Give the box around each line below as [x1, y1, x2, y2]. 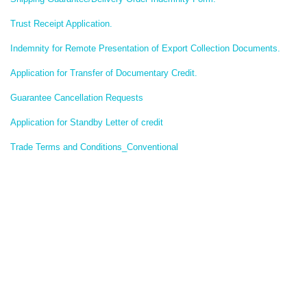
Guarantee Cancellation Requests [10, 93, 143, 103]
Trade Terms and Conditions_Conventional [10, 142, 178, 152]
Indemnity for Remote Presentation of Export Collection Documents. [10, 43, 280, 53]
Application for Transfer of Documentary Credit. [10, 68, 197, 78]
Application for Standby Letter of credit [10, 117, 163, 127]
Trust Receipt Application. [10, 19, 112, 29]
